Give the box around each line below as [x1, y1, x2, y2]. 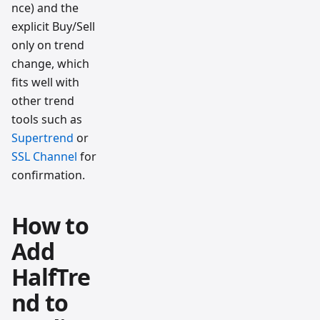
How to [11, 209, 89, 241]
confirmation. [11, 166, 85, 183]
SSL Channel [11, 148, 77, 164]
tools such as [11, 111, 82, 127]
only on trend [11, 36, 84, 53]
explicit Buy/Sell [11, 18, 95, 34]
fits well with [11, 74, 79, 90]
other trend [11, 92, 74, 109]
